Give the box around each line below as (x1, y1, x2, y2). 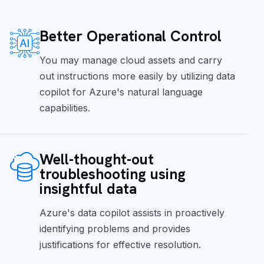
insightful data (39, 179, 137, 199)
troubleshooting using (39, 164, 186, 184)
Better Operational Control (39, 26, 222, 46)
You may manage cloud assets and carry (39, 54, 222, 66)
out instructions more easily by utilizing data (39, 70, 235, 82)
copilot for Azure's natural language (39, 85, 203, 98)
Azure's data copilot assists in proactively (39, 206, 225, 219)
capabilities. (39, 101, 90, 114)
